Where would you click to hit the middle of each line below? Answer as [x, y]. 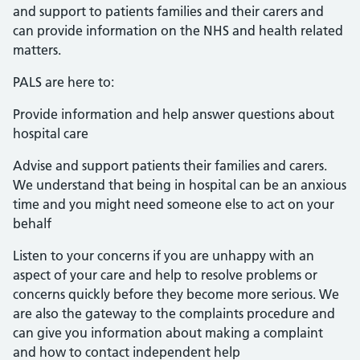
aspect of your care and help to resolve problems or [165, 275]
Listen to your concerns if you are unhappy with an [164, 256]
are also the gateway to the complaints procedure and [174, 313]
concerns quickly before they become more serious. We [176, 294]
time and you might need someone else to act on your [174, 204]
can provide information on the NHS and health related [178, 31]
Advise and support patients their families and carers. [170, 166]
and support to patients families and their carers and [168, 11]
